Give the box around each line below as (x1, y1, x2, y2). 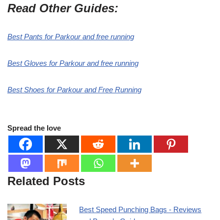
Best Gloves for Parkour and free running (7, 59, 138, 68)
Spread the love (7, 124, 61, 133)
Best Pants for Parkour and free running (7, 32, 134, 41)
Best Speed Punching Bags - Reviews (79, 205, 202, 214)
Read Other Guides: (7, 1, 118, 15)
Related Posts (7, 174, 85, 188)
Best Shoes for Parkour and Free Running (7, 85, 141, 94)
